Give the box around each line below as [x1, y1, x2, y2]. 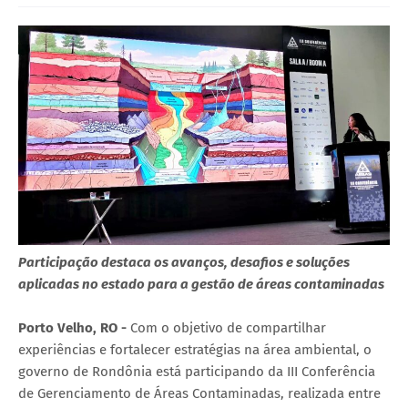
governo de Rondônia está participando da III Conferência [18, 362, 375, 380]
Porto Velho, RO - [18, 319, 130, 336]
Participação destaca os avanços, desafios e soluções [18, 253, 350, 270]
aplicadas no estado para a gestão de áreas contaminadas [18, 275, 384, 292]
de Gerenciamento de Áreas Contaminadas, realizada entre [18, 384, 381, 402]
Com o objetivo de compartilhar [130, 319, 326, 336]
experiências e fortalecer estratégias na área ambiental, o [18, 341, 372, 358]
